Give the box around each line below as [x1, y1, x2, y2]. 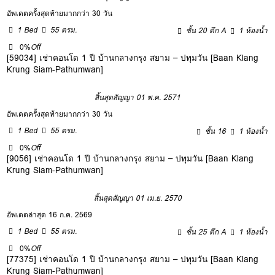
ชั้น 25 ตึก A [186, 225, 227, 238]
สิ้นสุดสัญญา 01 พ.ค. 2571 [95, 91, 180, 103]
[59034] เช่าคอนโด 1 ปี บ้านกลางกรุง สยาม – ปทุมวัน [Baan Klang [7, 50, 259, 64]
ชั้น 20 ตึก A [186, 24, 227, 36]
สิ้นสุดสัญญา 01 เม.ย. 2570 [93, 192, 182, 204]
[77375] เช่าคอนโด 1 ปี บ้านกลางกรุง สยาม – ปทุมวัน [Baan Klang [7, 252, 259, 266]
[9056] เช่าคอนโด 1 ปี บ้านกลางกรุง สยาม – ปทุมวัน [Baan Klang [7, 151, 254, 165]
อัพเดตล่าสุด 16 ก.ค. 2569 [7, 208, 93, 220]
